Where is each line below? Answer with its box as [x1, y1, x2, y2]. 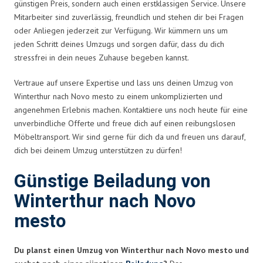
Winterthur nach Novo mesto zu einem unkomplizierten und [14, 90, 222, 102]
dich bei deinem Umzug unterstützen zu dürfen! [14, 144, 182, 156]
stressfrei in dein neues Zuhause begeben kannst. [14, 52, 189, 63]
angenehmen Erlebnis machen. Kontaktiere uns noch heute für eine [14, 104, 248, 115]
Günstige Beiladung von [14, 168, 211, 195]
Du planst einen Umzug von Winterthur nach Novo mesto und [14, 244, 249, 255]
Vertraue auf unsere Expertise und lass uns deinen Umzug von [14, 77, 233, 88]
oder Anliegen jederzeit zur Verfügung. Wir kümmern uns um [14, 25, 228, 36]
